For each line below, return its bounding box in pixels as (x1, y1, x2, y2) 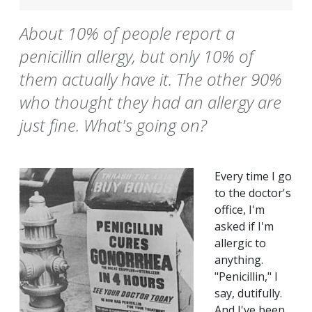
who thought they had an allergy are (19, 91, 281, 114)
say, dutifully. (214, 286, 282, 302)
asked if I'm (214, 219, 274, 235)
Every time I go (214, 169, 292, 185)
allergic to (214, 235, 266, 251)
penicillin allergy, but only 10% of (19, 45, 253, 68)
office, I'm (214, 202, 265, 218)
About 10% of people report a (19, 22, 235, 45)
